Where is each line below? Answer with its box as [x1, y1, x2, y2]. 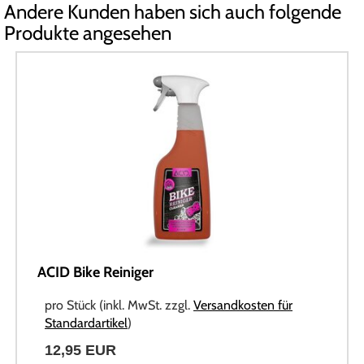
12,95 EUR [45, 341, 116, 358]
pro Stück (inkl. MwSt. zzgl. [45, 297, 193, 313]
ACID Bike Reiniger [37, 262, 154, 281]
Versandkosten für [193, 297, 292, 313]
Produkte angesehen [4, 21, 171, 45]
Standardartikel [45, 314, 128, 331]
